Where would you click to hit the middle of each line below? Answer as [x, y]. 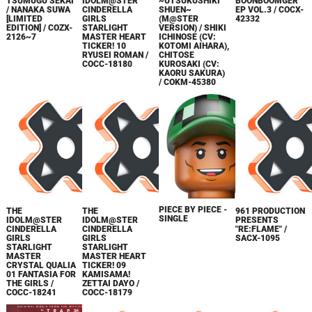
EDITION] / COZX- [39, 28]
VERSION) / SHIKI [193, 28]
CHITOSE [177, 55]
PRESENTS [257, 220]
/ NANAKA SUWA [38, 9]
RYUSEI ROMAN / [116, 55]
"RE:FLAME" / [262, 229]
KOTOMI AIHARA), [194, 46]
